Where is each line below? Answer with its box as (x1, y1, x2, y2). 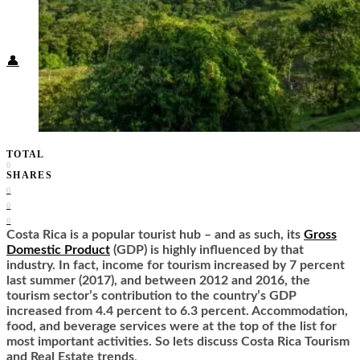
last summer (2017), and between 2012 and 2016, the (6, 274, 310, 288)
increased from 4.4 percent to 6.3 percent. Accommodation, (6, 305, 348, 318)
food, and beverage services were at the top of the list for (6, 320, 337, 333)
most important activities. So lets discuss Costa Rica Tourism (6, 335, 350, 349)
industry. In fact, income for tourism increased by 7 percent (6, 259, 345, 272)
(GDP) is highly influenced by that (110, 243, 304, 257)
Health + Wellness (84, 11, 162, 23)
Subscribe (51, 27, 99, 39)
